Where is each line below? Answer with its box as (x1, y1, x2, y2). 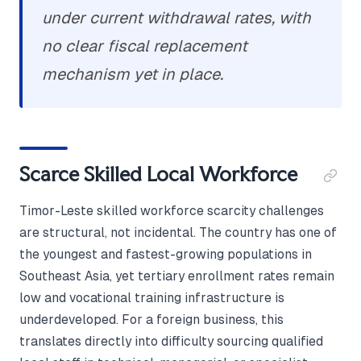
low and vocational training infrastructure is (19, 291, 284, 305)
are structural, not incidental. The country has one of (19, 226, 337, 240)
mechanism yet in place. (42, 65, 223, 84)
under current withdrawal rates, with (42, 9, 311, 27)
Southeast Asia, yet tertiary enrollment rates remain (19, 269, 334, 284)
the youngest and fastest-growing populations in (19, 247, 312, 262)
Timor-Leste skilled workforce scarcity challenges (19, 204, 324, 218)
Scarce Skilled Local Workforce (19, 162, 297, 187)
